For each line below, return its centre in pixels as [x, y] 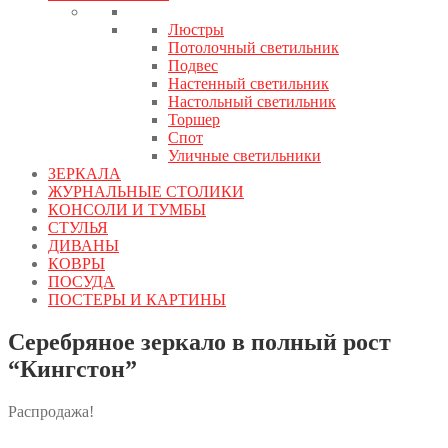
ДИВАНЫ [83, 246]
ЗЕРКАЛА [84, 174]
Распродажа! [51, 412]
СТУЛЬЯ [78, 228]
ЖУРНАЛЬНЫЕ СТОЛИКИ [146, 192]
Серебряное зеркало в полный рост [199, 342]
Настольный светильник [252, 102]
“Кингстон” [72, 369]
